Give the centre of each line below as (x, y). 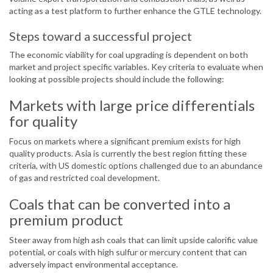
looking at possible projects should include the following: (117, 79)
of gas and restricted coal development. (84, 178)
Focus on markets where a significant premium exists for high (125, 141)
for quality (43, 121)
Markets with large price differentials (132, 105)
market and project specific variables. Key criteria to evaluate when (136, 67)
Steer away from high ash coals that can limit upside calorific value (133, 240)
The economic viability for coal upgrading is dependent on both (129, 55)
